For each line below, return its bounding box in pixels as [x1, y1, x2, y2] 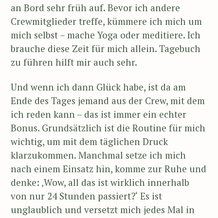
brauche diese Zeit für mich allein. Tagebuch [11, 42, 200, 55]
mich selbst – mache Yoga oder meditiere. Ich [11, 29, 200, 41]
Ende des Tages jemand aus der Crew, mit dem [11, 94, 205, 107]
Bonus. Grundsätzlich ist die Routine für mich [11, 121, 205, 134]
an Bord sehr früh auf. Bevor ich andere [11, 1, 180, 14]
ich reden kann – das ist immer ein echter [11, 108, 186, 120]
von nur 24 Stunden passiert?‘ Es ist [11, 189, 162, 202]
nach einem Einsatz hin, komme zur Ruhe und [11, 162, 206, 175]
